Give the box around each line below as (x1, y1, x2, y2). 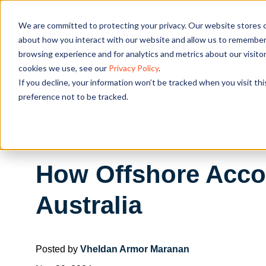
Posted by (36, 243, 80, 254)
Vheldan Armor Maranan (80, 243, 189, 254)
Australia (36, 191, 142, 219)
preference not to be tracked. (18, 91, 128, 102)
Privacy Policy (108, 62, 159, 73)
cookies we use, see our (18, 62, 109, 73)
